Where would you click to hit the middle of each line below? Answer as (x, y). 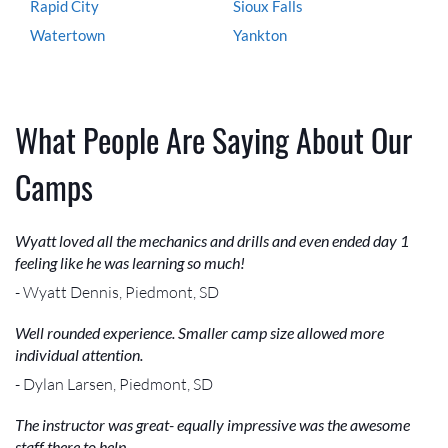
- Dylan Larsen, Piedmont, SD (114, 383)
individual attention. (79, 354)
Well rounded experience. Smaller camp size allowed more (199, 332)
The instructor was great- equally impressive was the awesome (212, 424)
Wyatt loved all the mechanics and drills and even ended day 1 (212, 240)
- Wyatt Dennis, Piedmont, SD (117, 291)
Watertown (67, 34)
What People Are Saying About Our (213, 139)
